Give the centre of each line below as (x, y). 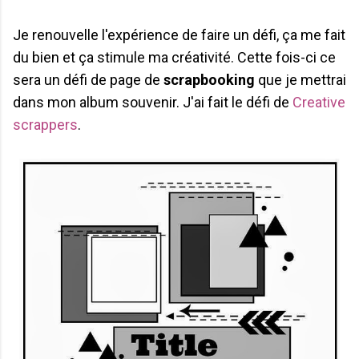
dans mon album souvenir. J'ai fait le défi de (153, 102)
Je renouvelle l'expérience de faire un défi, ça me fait (179, 34)
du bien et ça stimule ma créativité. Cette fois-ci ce (174, 57)
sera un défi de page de (88, 79)
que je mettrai (301, 79)
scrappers (45, 124)
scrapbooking (209, 79)
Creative (319, 102)
